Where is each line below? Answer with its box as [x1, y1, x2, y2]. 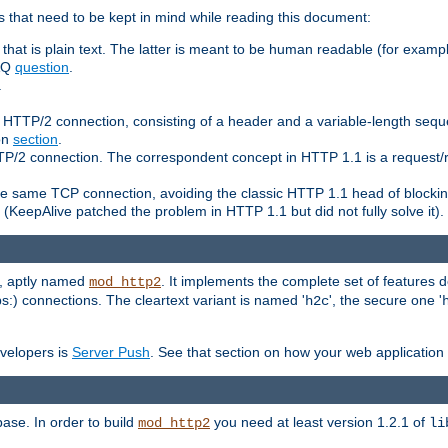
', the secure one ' [329, 292, 442, 309]
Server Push [72, 344, 150, 361]
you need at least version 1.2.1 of [210, 414, 429, 431]
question [15, 58, 69, 75]
